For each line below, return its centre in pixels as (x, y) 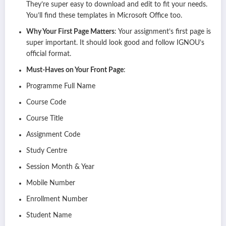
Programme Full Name (61, 87)
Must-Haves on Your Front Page (75, 70)
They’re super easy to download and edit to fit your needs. (117, 5)
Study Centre (47, 151)
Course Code (46, 103)
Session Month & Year (60, 167)
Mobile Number (51, 183)
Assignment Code (53, 135)
